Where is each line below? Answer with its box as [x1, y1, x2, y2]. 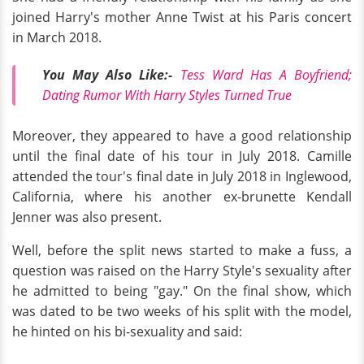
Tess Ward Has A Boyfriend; [180, 65, 352, 84]
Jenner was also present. [12, 208, 162, 227]
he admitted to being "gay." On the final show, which [12, 282, 352, 301]
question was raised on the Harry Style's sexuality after [12, 262, 352, 280]
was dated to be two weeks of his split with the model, [12, 302, 352, 321]
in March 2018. [12, 28, 102, 47]
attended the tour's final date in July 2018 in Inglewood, [12, 167, 352, 186]
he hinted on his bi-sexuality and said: [12, 323, 242, 341]
